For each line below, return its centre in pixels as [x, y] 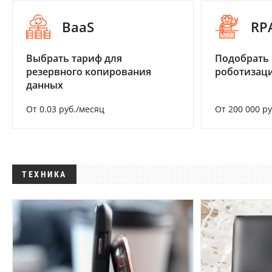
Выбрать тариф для [74, 59]
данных [45, 85]
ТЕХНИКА [44, 175]
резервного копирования [89, 72]
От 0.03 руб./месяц [65, 109]
